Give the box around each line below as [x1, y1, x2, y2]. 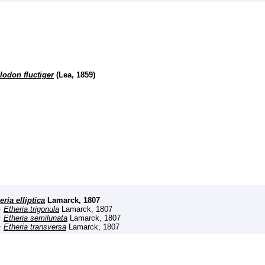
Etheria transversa [4, 222, 66, 231]
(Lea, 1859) [54, 70, 95, 80]
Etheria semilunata [4, 213, 67, 222]
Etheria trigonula [4, 204, 59, 214]
